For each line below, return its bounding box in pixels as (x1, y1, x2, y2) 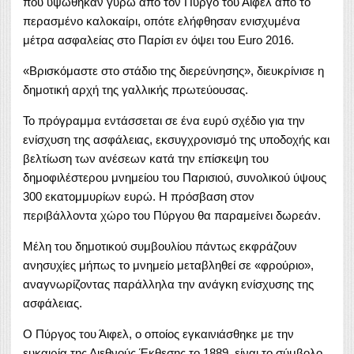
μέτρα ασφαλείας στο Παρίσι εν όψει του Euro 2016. (23, 32, 294, 47)
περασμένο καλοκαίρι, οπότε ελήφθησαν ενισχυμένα (23, 13, 300, 28)
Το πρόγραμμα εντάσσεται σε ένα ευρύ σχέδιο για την (23, 113, 305, 127)
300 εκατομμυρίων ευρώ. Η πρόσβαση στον (23, 189, 254, 203)
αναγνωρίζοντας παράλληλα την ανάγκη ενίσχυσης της (23, 277, 314, 291)
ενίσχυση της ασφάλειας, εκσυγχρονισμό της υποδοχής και (23, 132, 330, 146)
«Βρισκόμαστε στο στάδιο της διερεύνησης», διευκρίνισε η (23, 63, 324, 77)
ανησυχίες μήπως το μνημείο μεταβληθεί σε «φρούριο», (23, 258, 314, 272)
